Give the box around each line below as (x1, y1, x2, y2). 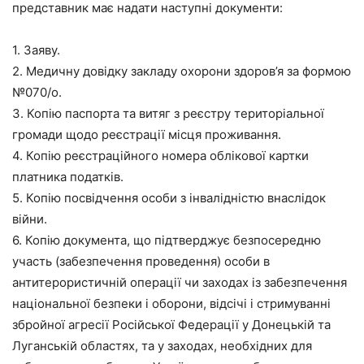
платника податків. (12, 169, 123, 184)
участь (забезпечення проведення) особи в (12, 253, 270, 269)
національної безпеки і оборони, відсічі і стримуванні (12, 296, 331, 311)
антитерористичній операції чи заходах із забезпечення (12, 275, 347, 290)
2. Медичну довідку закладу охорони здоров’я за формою (12, 63, 351, 79)
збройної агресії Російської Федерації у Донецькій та (12, 317, 331, 332)
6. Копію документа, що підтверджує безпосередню (12, 232, 321, 248)
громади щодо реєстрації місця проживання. (12, 127, 281, 142)
